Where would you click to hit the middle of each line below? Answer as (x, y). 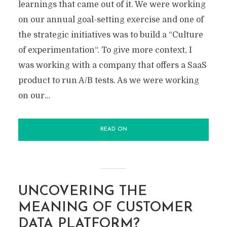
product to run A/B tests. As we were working (108, 81)
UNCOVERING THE (82, 192)
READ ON (113, 130)
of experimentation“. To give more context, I (105, 50)
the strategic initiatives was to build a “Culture (110, 35)
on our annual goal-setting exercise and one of (111, 20)
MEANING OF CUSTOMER (105, 208)
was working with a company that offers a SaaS (112, 66)
